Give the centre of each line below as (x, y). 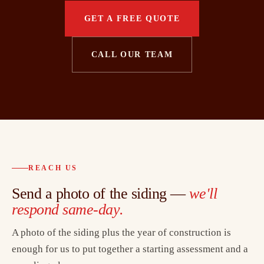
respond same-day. (68, 210)
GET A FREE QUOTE (132, 18)
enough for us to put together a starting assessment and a (130, 249)
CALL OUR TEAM (132, 54)
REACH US (53, 168)
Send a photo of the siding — (101, 194)
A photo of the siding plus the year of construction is (121, 233)
